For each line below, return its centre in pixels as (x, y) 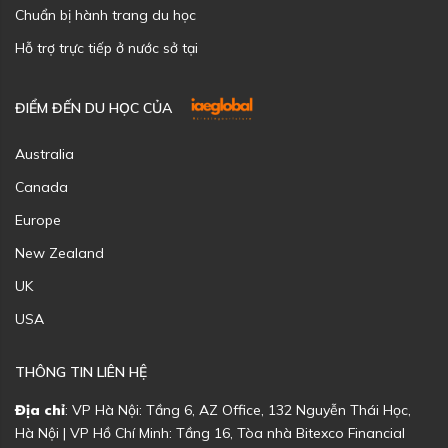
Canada (41, 187)
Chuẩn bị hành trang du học (105, 15)
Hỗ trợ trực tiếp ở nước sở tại (106, 48)
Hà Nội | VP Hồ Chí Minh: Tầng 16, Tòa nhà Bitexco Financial (210, 433)
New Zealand (59, 253)
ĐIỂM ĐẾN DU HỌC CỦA (93, 107)
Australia (44, 154)
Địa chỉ (40, 410)
